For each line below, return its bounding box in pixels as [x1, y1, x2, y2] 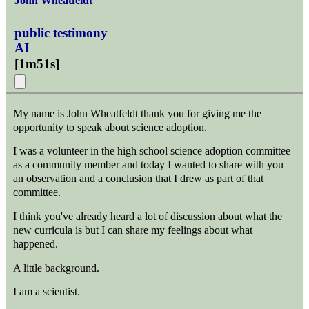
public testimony [14, 25, 108, 40]
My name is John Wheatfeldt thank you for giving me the [13, 107, 262, 119]
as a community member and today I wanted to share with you [13, 159, 284, 171]
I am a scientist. [13, 286, 81, 298]
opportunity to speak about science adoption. [13, 121, 208, 133]
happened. [13, 237, 59, 250]
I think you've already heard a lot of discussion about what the [13, 210, 283, 222]
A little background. [13, 261, 100, 274]
